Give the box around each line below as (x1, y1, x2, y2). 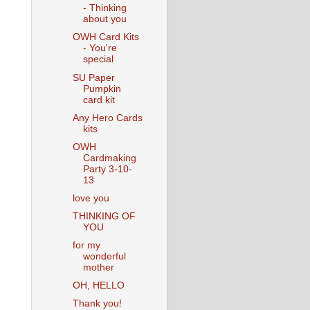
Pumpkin (82, 83, 121, 94)
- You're (82, 43, 117, 54)
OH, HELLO (72, 280, 125, 291)
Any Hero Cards (72, 112, 143, 123)
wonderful (82, 251, 126, 262)
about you (82, 14, 127, 25)
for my (72, 240, 100, 251)
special (82, 54, 113, 65)
